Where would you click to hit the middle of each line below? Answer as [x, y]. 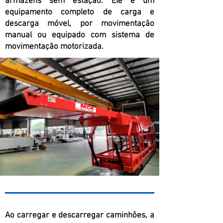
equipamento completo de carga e [80, 12]
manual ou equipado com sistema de [80, 35]
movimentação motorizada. [55, 47]
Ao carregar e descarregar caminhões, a [80, 216]
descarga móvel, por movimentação [80, 24]
